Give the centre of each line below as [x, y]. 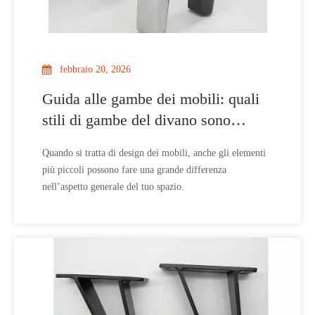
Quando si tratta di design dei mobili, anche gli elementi [154, 153]
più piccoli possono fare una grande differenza [134, 170]
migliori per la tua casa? [117, 141]
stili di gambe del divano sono [136, 120]
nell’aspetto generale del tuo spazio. [113, 187]
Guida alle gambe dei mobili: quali [151, 99]
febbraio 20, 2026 [95, 69]
